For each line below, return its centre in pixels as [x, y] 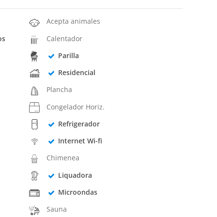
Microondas [77, 192]
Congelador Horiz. [76, 107]
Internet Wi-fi [80, 141]
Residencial [77, 73]
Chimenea [63, 158]
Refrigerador [79, 124]
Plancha [60, 90]
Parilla [68, 55]
